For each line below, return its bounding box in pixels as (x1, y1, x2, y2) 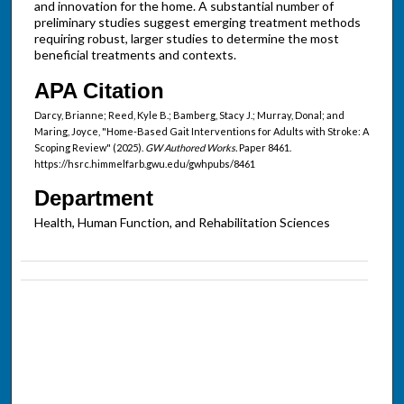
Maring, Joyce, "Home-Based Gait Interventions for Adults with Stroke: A (33, 125, 369, 138)
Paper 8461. (236, 142, 291, 154)
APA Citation (33, 78, 164, 104)
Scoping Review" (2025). (33, 142, 145, 154)
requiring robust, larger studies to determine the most (33, 31, 339, 47)
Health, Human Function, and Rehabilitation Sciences (33, 214, 330, 230)
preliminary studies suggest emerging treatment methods (33, 14, 361, 31)
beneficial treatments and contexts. (33, 47, 236, 63)
